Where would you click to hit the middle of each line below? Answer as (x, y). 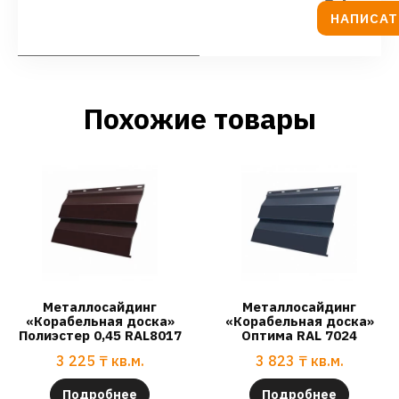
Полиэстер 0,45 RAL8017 (100, 336)
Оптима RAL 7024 (299, 336)
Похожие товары (199, 118)
